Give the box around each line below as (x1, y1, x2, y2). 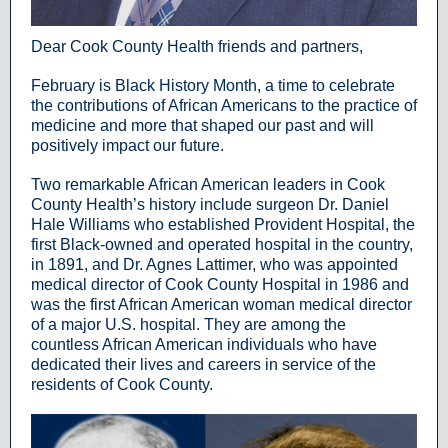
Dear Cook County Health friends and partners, (31, 38, 363, 55)
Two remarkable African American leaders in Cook (31, 176, 385, 193)
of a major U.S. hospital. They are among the (31, 316, 346, 333)
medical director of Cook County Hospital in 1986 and (31, 276, 409, 293)
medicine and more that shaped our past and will (31, 117, 374, 134)
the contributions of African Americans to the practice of (31, 97, 417, 114)
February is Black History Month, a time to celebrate (31, 77, 395, 94)
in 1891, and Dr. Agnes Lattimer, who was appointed (31, 256, 398, 273)
